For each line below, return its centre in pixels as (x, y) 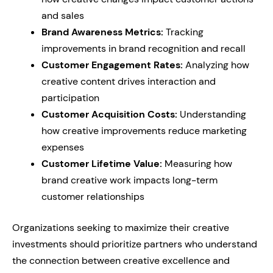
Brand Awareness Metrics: (102, 32)
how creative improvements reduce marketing (144, 131)
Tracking (183, 32)
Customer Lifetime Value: (102, 164)
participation (70, 98)
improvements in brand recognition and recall (144, 48)
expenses (63, 147)
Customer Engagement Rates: (112, 65)
